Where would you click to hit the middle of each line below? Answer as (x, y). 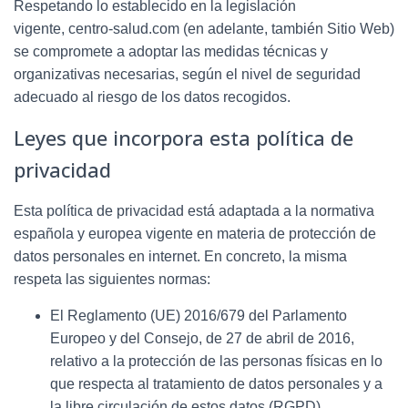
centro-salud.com (124, 28)
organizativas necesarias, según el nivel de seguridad (187, 74)
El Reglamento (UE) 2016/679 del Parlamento (199, 315)
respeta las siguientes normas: (112, 279)
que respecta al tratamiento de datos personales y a (216, 383)
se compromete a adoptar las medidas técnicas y (171, 51)
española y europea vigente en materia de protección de (195, 233)
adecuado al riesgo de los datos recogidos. (152, 97)
